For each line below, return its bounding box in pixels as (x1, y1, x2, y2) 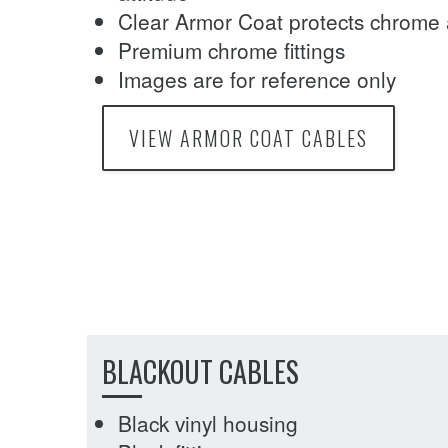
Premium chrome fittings (118, 34, 345, 65)
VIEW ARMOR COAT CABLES (129, 122, 368, 153)
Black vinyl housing (118, 407, 298, 438)
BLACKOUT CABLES (102, 350, 299, 392)
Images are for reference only (118, 63, 396, 94)
